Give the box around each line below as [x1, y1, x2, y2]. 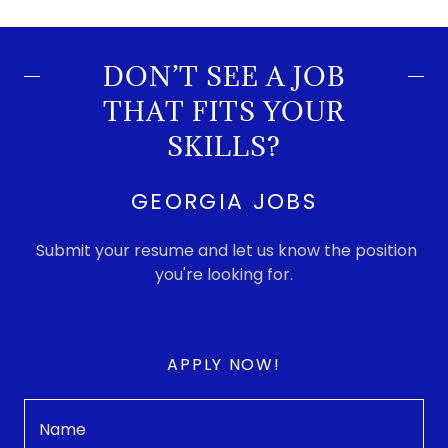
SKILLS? [167, 128, 281, 163]
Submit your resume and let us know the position [31, 238, 417, 262]
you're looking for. [155, 262, 293, 286]
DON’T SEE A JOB [102, 58, 346, 93]
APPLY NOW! [167, 352, 281, 376]
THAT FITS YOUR [103, 93, 345, 128]
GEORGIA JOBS [130, 185, 318, 217]
